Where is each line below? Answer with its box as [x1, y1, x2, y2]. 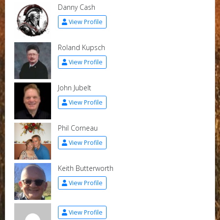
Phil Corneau [57, 123, 98, 133]
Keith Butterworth [57, 164, 113, 173]
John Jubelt [57, 83, 91, 92]
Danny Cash [57, 2, 95, 12]
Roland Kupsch [57, 43, 105, 52]
